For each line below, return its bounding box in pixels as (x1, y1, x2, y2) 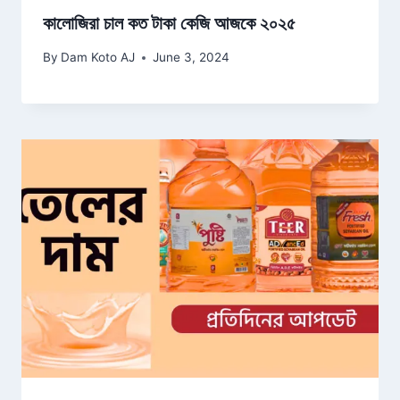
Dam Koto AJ (61, 50, 136, 65)
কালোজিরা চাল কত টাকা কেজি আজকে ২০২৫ (43, 12, 296, 34)
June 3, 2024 (153, 50, 230, 65)
